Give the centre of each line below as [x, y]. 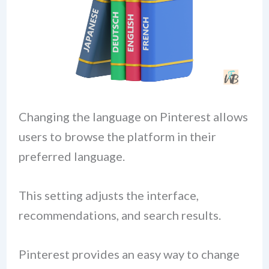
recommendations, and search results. [119, 215]
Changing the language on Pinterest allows [133, 116]
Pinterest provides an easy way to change [129, 254]
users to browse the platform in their [117, 136]
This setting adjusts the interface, [108, 195]
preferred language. [71, 156]
